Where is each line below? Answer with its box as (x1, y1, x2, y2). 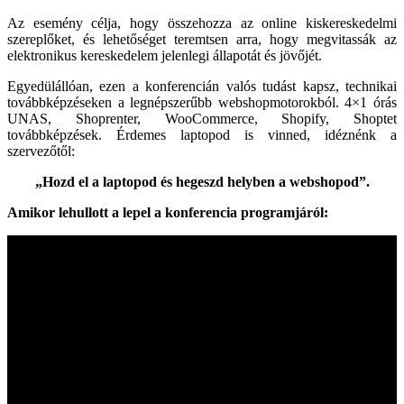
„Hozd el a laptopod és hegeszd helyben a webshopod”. (34, 173, 370, 189)
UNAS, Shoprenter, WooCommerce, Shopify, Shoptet (7, 110, 397, 126)
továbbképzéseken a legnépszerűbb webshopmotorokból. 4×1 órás (7, 94, 397, 110)
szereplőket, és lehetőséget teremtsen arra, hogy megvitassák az (7, 31, 397, 47)
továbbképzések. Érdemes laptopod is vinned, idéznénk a (7, 126, 397, 142)
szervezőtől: (7, 142, 75, 159)
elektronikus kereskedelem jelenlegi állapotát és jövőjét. (7, 47, 322, 63)
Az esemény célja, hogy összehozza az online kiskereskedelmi (7, 14, 397, 31)
